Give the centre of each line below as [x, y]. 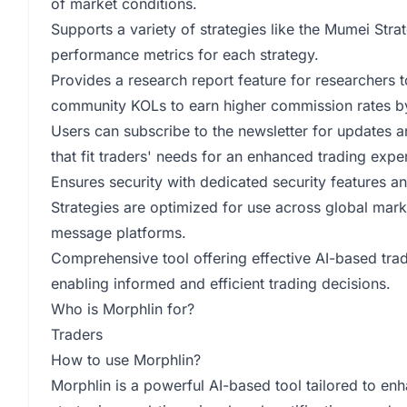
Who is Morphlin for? [123, 309]
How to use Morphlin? [126, 360]
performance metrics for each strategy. [185, 55]
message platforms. [119, 233]
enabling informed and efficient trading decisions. [221, 283]
